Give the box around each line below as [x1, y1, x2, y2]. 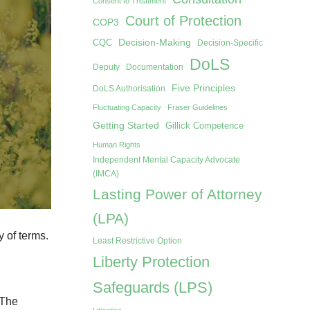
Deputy [92, 62, 120, 73]
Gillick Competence [165, 120, 244, 131]
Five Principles [171, 82, 235, 94]
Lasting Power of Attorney [92, 186, 262, 203]
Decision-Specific [197, 38, 263, 48]
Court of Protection [125, 13, 241, 29]
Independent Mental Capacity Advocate [92, 155, 240, 165]
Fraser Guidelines [167, 103, 228, 112]
